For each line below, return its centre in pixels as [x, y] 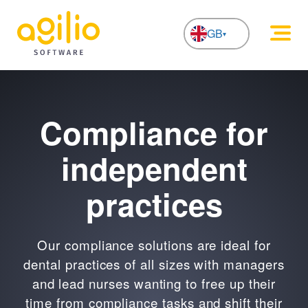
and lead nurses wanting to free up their [154, 283]
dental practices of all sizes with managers [154, 263]
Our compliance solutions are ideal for [154, 244]
